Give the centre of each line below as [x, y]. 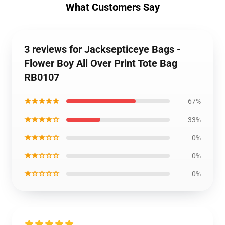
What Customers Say [113, 7]
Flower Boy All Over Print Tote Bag [101, 63]
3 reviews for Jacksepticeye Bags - [102, 49]
